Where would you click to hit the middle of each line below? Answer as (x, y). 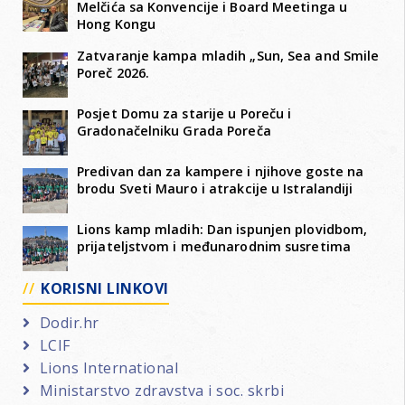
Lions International (108, 367)
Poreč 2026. (113, 72)
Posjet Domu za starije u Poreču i (184, 113)
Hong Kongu (116, 24)
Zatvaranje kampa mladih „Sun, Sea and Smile (228, 55)
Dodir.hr (69, 322)
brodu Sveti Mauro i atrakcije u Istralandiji (215, 188)
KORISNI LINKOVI (105, 288)
